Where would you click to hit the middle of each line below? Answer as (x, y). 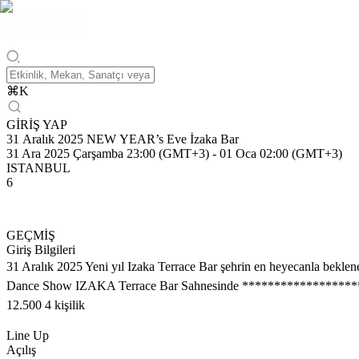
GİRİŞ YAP (37, 125)
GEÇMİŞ (31, 235)
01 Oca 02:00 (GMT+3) (281, 153)
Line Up (28, 335)
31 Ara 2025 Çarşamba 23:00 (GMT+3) (108, 153)
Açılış (21, 350)
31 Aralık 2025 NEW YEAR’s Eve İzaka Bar (163, 139)
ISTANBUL (38, 168)
